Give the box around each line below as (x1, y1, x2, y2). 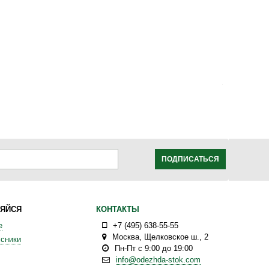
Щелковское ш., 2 (144, 232, 208, 241)
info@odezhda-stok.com (116, 255, 201, 264)
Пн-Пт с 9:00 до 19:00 (115, 244, 193, 253)
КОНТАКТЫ (96, 205, 139, 214)
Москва (112, 232, 139, 241)
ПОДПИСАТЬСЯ (161, 155, 219, 163)
